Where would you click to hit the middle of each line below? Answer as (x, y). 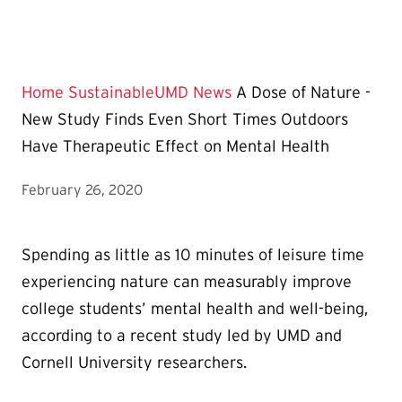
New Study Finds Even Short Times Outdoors (185, 120)
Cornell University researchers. (134, 363)
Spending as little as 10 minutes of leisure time (193, 255)
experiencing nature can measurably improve (187, 282)
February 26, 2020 (82, 190)
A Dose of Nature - (303, 93)
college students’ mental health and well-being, (195, 309)
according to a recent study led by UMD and (182, 336)
